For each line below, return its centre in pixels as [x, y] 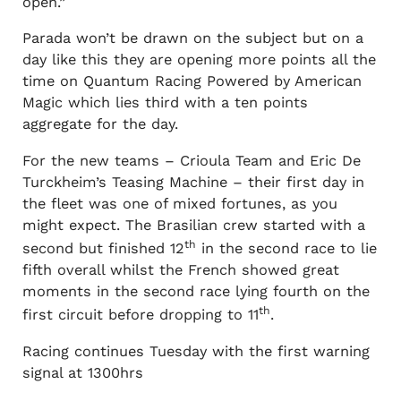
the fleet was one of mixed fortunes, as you [179, 203]
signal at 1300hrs [82, 372]
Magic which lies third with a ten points [165, 103]
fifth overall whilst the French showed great [180, 270]
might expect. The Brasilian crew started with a [193, 225]
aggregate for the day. [100, 124]
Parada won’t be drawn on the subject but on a [192, 38]
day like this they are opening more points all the [199, 60]
